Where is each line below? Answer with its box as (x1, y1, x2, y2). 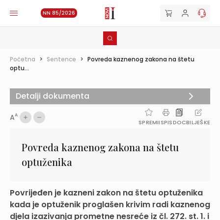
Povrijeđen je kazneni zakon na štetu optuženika (10, 187, 203, 198)
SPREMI (138, 118, 159, 126)
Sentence (47, 55, 76, 63)
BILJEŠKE (186, 118, 210, 126)
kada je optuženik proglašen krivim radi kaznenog (10, 199, 210, 210)
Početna (10, 55, 35, 63)
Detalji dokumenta (16, 90, 89, 102)
